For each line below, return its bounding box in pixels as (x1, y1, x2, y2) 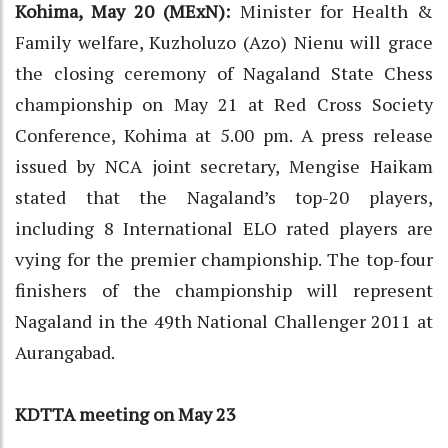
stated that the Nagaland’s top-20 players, (15, 184, 433, 209)
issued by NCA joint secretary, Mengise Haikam (15, 153, 433, 178)
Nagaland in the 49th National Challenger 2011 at (15, 308, 433, 333)
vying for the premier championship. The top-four (15, 246, 433, 271)
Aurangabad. (15, 339, 115, 364)
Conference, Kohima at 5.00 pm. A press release (15, 122, 433, 147)
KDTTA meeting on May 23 (15, 401, 236, 426)
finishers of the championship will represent (15, 277, 433, 302)
